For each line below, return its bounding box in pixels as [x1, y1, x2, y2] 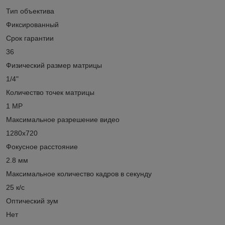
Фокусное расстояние [6, 142, 78, 151]
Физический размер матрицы [6, 61, 102, 69]
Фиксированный [6, 20, 59, 29]
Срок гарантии [6, 34, 54, 42]
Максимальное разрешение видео [6, 115, 120, 124]
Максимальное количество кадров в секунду [6, 169, 152, 178]
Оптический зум [6, 196, 58, 205]
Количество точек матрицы [6, 88, 94, 96]
